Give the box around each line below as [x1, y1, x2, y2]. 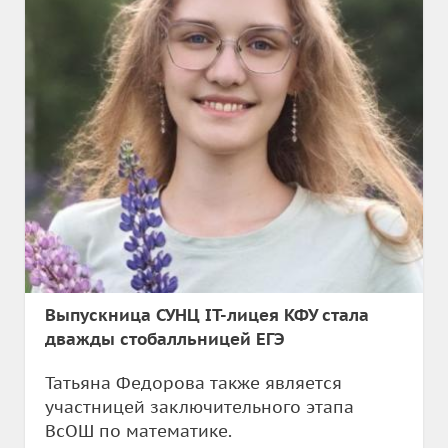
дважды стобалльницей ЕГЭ [45, 328, 285, 350]
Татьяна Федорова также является [45, 372, 342, 394]
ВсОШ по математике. [45, 420, 232, 442]
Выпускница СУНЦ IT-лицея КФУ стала [45, 304, 369, 326]
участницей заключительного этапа [45, 396, 354, 418]
